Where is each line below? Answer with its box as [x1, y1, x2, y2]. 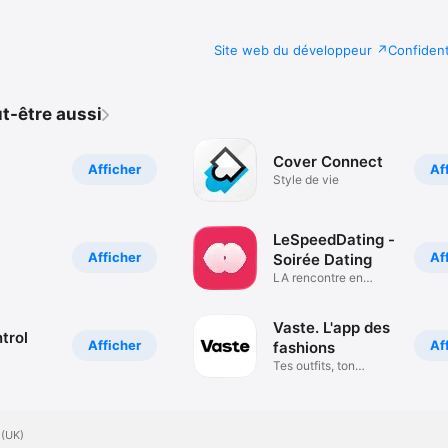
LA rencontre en [273, 270, 364, 286]
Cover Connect [273, 152, 384, 172]
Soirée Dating [273, 250, 373, 270]
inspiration [273, 373, 332, 389]
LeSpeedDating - [273, 230, 396, 250]
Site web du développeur [213, 41, 372, 58]
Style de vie [273, 172, 340, 188]
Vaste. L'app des [273, 318, 391, 338]
